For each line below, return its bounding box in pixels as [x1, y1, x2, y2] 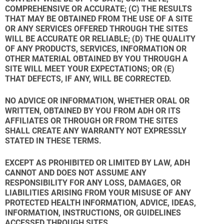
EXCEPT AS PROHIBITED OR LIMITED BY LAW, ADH [5, 158, 190, 167]
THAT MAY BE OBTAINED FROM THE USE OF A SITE [5, 14, 192, 23]
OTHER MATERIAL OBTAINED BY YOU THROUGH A [5, 54, 188, 63]
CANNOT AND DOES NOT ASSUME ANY [5, 168, 146, 177]
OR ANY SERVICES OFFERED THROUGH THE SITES [5, 24, 188, 33]
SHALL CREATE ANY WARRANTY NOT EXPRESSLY [5, 126, 186, 135]
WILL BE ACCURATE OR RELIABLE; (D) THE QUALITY [5, 34, 195, 43]
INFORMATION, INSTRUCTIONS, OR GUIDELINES [5, 208, 181, 217]
